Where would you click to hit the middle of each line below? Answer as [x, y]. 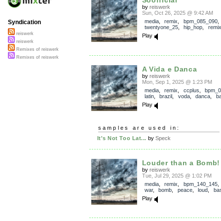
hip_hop [193, 27]
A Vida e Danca [169, 69]
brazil [166, 96]
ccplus [191, 90]
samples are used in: [139, 128]
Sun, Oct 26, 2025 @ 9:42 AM [177, 13]
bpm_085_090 [200, 21]
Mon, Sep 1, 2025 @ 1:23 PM [177, 82]
